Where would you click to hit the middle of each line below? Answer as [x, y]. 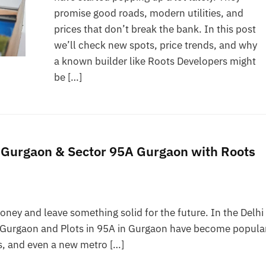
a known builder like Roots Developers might [155, 61]
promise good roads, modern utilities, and [149, 13]
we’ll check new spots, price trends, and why [156, 45]
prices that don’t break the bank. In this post [155, 29]
